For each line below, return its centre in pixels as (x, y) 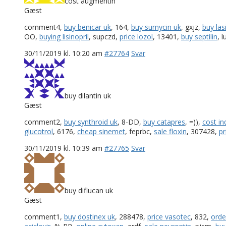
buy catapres (164, 122)
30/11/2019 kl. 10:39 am (63, 148)
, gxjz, (192, 27)
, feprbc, (139, 131)
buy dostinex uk (90, 216)
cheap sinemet (101, 131)
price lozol (136, 36)
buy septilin (199, 36)
